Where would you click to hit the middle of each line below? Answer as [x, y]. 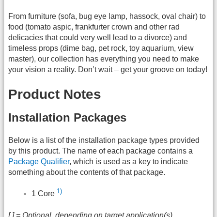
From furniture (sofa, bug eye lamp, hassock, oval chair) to [107, 16]
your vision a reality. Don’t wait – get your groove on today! [108, 70]
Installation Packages [67, 118]
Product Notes [55, 94]
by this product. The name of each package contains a [101, 151]
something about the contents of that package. [87, 172]
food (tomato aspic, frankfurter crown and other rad [94, 27]
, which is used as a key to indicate [129, 161]
